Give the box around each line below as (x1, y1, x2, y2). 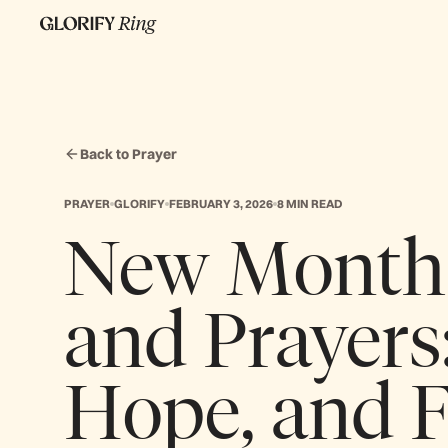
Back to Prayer (80, 145, 177, 163)
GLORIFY (114, 196, 165, 211)
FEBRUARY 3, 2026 (169, 196, 273, 211)
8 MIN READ (277, 196, 343, 211)
